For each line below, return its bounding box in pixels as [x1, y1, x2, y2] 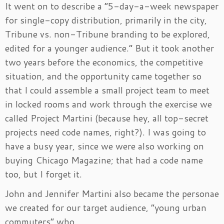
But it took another [135, 41, 214, 54]
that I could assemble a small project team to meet [5, 83, 209, 96]
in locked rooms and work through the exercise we [5, 97, 212, 110]
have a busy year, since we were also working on [5, 139, 204, 152]
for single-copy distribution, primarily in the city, [5, 13, 207, 26]
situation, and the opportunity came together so [5, 69, 201, 82]
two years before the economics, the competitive [5, 55, 203, 68]
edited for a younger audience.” [5, 41, 135, 54]
